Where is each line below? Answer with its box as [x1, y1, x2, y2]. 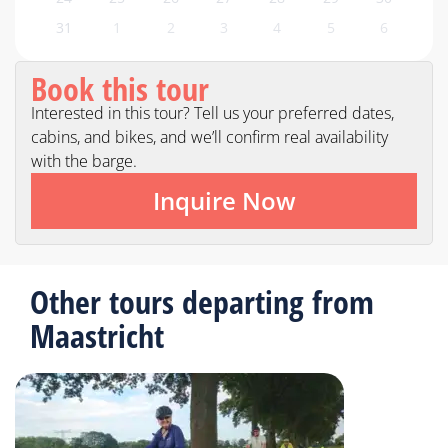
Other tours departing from [30, 280, 374, 324]
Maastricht [30, 314, 164, 358]
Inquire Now [152, 184, 296, 218]
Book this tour [31, 67, 209, 111]
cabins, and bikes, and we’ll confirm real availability [31, 126, 388, 149]
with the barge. [31, 150, 137, 173]
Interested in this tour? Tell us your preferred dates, [31, 102, 394, 125]
